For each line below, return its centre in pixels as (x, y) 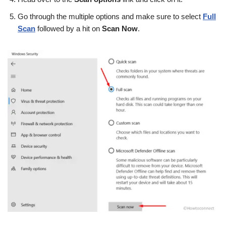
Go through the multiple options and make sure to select (110, 17)
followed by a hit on (69, 29)
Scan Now (120, 29)
